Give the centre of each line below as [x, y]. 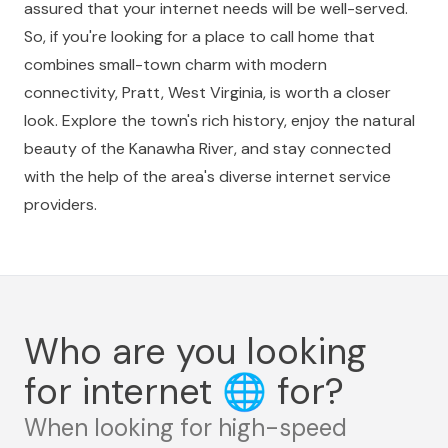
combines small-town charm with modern [175, 64]
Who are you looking [195, 351]
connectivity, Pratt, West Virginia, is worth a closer [207, 92]
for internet [123, 391]
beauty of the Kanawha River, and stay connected [207, 148]
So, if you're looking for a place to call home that [199, 36]
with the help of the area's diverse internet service [207, 176]
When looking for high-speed [185, 427]
